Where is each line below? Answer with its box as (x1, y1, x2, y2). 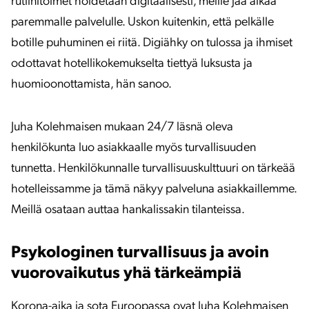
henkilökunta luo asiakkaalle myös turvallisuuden (11, 141, 256, 154)
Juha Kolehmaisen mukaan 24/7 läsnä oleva (11, 121, 233, 134)
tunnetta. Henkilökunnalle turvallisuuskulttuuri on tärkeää (11, 162, 295, 175)
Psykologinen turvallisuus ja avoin (11, 245, 269, 261)
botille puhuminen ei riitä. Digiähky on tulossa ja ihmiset (11, 37, 292, 50)
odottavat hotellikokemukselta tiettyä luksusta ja (11, 57, 252, 70)
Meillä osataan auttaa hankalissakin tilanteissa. (11, 203, 245, 217)
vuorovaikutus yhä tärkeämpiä (11, 266, 241, 282)
